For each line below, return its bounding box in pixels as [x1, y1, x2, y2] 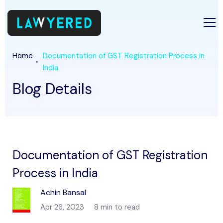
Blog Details [12, 79, 92, 99]
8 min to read [94, 202, 140, 212]
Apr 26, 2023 [40, 202, 84, 212]
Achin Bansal [40, 187, 86, 198]
